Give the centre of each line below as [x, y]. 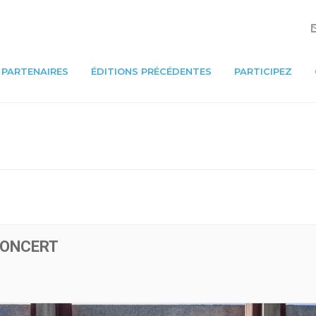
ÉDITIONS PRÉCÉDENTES [151, 71]
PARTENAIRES [35, 71]
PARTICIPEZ [263, 71]
